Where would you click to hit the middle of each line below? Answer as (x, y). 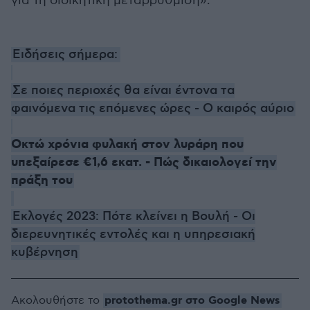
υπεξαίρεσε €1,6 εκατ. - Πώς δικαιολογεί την (144, 163)
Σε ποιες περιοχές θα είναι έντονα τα (124, 91)
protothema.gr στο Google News (192, 301)
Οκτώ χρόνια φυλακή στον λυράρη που (127, 145)
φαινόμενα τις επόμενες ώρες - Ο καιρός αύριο (153, 109)
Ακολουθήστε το (57, 301)
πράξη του (42, 181)
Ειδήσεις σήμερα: (65, 55)
